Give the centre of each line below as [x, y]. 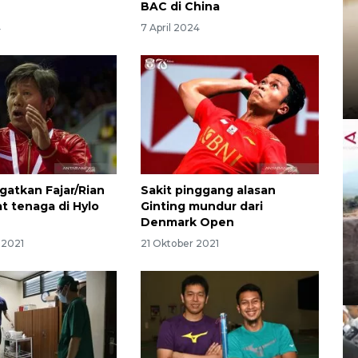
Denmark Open [187, 222]
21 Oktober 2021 [179, 243]
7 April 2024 [170, 28]
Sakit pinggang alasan [208, 190]
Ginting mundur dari [201, 206]
